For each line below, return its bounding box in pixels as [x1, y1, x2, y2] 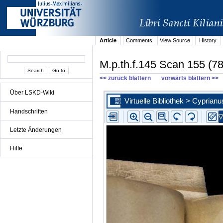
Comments [125, 37, 152, 44]
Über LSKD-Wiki [10, 89, 54, 97]
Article [100, 37, 117, 44]
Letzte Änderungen [10, 126, 62, 133]
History [199, 37, 217, 44]
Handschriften [10, 108, 48, 115]
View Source [160, 37, 191, 44]
